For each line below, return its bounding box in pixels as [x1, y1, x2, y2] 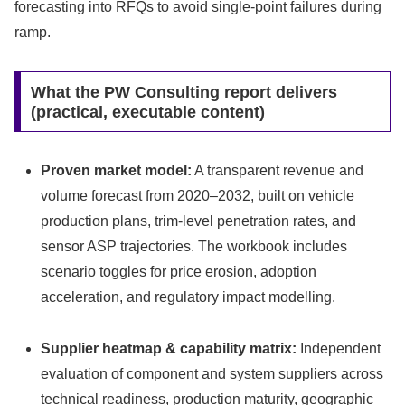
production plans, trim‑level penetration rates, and [41, 213, 357, 230]
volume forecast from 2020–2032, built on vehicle [41, 188, 355, 204]
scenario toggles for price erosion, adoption [41, 264, 317, 280]
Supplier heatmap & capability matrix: [41, 341, 297, 357]
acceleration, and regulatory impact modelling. [41, 289, 336, 306]
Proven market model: [41, 163, 193, 179]
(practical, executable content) [30, 102, 265, 121]
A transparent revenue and [192, 163, 364, 179]
